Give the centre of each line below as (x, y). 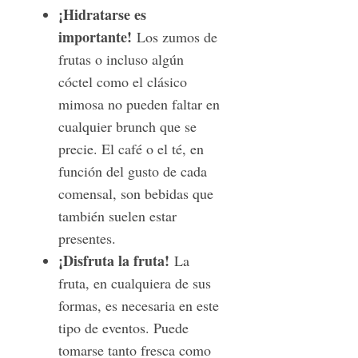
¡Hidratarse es (102, 15)
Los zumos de (174, 37)
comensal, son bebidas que (135, 194)
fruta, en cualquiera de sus (134, 283)
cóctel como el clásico (122, 82)
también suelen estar (117, 216)
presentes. (89, 239)
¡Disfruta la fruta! (116, 261)
